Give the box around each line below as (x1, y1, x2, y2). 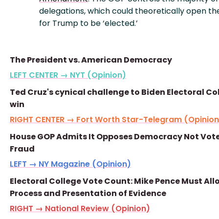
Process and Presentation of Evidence (10, 188, 166, 199)
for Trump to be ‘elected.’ (39, 18, 138, 29)
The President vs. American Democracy (10, 54, 172, 66)
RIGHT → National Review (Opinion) (10, 203, 150, 214)
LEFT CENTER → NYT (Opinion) (10, 69, 126, 81)
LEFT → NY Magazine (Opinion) (10, 158, 131, 170)
